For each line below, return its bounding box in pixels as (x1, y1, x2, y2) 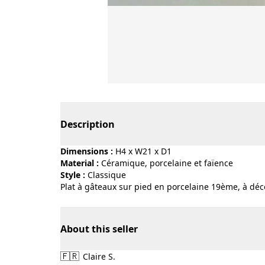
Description (60, 118, 115, 131)
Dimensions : (60, 146, 113, 157)
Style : (60, 169, 85, 180)
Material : (60, 157, 99, 169)
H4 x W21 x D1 (115, 146, 172, 157)
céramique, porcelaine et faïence (106, 157, 233, 169)
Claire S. (80, 251, 115, 262)
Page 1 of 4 (107, 83, 157, 96)
